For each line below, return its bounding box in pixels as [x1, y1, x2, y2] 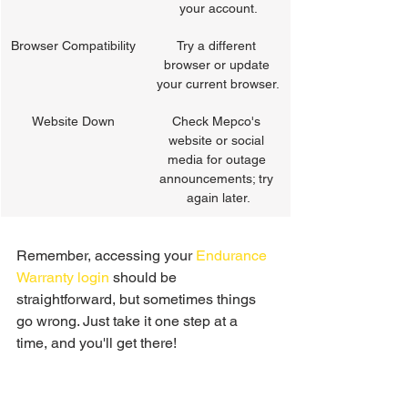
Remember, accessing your [16, 247, 196, 264]
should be [109, 269, 180, 286]
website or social [168, 133, 268, 148]
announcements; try [159, 171, 277, 186]
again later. [186, 190, 250, 205]
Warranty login [16, 269, 109, 286]
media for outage [167, 152, 270, 167]
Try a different [177, 38, 260, 53]
